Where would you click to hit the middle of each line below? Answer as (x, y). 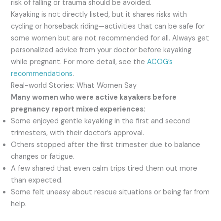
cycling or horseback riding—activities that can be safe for (108, 26)
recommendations (42, 74)
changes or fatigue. (43, 156)
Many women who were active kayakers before (94, 97)
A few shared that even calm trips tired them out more (104, 168)
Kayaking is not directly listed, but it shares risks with (99, 14)
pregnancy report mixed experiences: (78, 109)
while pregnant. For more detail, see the (79, 62)
